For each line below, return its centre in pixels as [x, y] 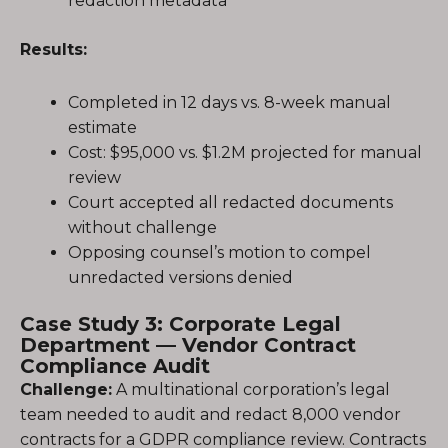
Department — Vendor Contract [188, 345]
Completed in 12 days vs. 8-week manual [229, 102]
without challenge [142, 227]
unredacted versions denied [180, 277]
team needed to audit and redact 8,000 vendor [210, 414]
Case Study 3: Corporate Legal [180, 324]
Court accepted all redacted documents [230, 202]
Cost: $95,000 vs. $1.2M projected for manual [245, 152]
